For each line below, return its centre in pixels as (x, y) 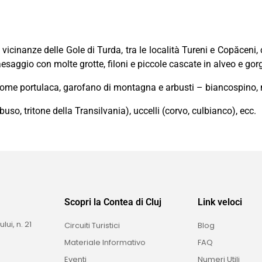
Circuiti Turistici (92, 226)
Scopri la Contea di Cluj (113, 202)
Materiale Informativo (105, 243)
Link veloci (220, 202)
